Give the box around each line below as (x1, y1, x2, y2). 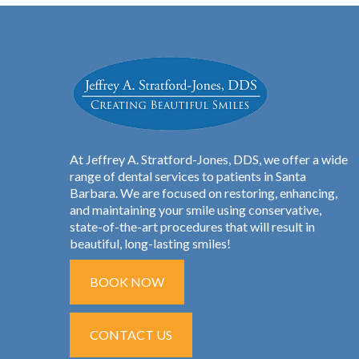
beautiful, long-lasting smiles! (70, 236, 231, 252)
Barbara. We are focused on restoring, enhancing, (70, 185, 337, 201)
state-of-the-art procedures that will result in (70, 219, 315, 235)
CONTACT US (90, 327, 172, 343)
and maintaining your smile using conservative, (70, 202, 321, 218)
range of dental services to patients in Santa (70, 168, 306, 184)
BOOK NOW (90, 274, 164, 290)
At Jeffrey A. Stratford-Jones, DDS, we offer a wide (70, 151, 348, 167)
